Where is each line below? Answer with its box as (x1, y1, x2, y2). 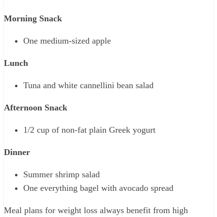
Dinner (4, 147, 30, 157)
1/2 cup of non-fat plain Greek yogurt (23, 124, 155, 135)
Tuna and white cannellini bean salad (23, 80, 154, 90)
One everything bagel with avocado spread (23, 183, 173, 193)
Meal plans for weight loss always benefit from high (4, 205, 188, 215)
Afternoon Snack (4, 102, 67, 112)
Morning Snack (4, 13, 62, 23)
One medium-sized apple (23, 35, 111, 46)
